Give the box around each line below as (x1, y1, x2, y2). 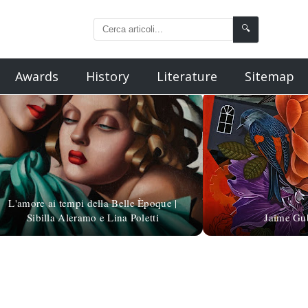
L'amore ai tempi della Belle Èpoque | (8, 196, 177, 210)
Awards (14, 68, 58, 85)
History (85, 68, 129, 85)
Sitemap (244, 68, 294, 85)
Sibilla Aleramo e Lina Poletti (26, 210, 159, 224)
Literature (156, 68, 217, 85)
